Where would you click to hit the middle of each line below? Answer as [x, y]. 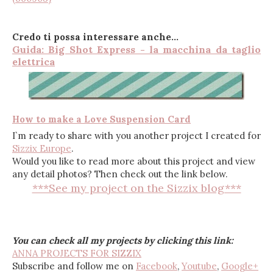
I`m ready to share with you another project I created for [136, 136]
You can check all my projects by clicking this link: [123, 241]
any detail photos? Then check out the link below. [120, 174]
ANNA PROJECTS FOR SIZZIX [77, 253]
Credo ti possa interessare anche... [95, 37]
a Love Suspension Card [133, 119]
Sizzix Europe [42, 149]
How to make [44, 119]
